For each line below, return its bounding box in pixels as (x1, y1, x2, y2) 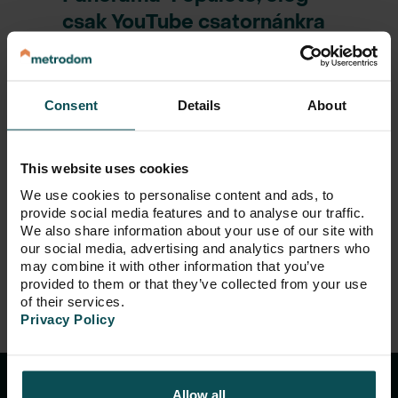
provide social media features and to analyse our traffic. (20, 204, 365, 219)
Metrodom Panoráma (133, 251, 265, 267)
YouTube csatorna (82, 145, 207, 163)
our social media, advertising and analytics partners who (20, 240, 370, 255)
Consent (44, 97, 98, 113)
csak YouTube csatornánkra (62, 10, 325, 35)
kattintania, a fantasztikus (62, 36, 308, 61)
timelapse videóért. (62, 63, 251, 88)
